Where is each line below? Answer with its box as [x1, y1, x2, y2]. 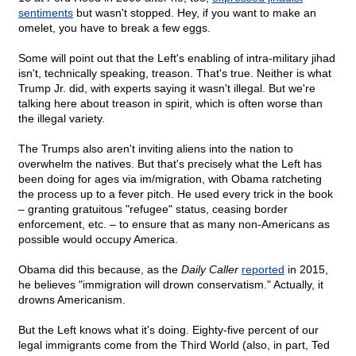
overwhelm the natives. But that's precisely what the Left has [18, 157, 322, 171]
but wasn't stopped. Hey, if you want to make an [73, 6, 316, 20]
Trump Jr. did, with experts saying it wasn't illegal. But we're [18, 82, 315, 95]
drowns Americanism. [18, 293, 126, 307]
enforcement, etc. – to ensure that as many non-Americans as [18, 218, 330, 231]
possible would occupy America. [18, 233, 178, 246]
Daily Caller [181, 263, 238, 277]
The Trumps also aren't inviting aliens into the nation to [18, 142, 293, 156]
